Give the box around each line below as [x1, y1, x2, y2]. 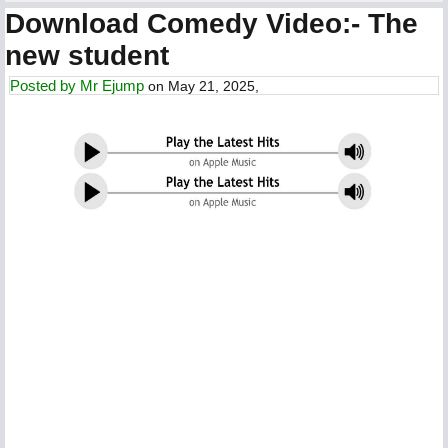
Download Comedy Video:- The [5, 8, 418, 39]
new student [5, 40, 169, 71]
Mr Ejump [80, 77, 144, 94]
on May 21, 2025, [144, 78, 259, 94]
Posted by [10, 77, 80, 94]
